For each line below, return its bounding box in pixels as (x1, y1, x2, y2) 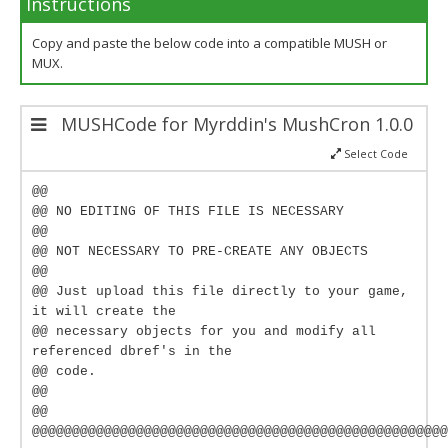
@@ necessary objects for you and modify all (32, 324, 376, 339)
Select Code (341, 147, 408, 161)
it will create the (32, 304, 176, 319)
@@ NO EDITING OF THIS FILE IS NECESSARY (32, 204, 344, 219)
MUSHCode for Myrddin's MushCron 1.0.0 (56, 112, 413, 136)
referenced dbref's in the (32, 344, 232, 359)
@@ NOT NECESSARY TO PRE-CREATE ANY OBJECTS (32, 244, 368, 259)
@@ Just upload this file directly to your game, (32, 284, 408, 299)
